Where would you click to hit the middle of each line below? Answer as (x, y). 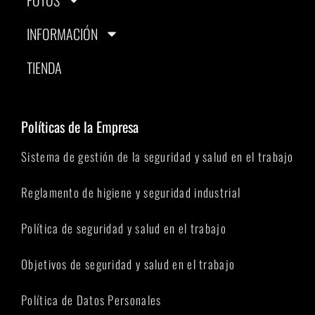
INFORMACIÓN (62, 33)
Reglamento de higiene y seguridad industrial (131, 192)
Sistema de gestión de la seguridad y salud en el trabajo (157, 156)
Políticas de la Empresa (80, 126)
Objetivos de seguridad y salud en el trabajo (128, 264)
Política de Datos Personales (91, 300)
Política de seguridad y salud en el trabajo (124, 228)
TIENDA (44, 67)
